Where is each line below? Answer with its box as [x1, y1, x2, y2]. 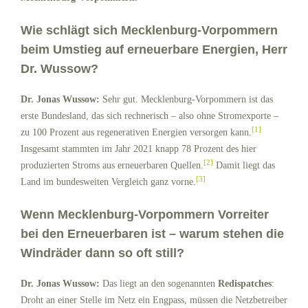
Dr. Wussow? [21, 62, 98, 76]
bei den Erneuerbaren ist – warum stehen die [21, 227, 284, 241]
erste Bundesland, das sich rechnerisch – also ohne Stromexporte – [21, 111, 278, 121]
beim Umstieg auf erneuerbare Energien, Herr [21, 43, 287, 56]
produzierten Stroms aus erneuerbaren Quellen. [21, 160, 203, 170]
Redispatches [218, 278, 272, 289]
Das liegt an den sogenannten [102, 278, 218, 289]
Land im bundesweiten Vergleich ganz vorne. [21, 177, 196, 187]
